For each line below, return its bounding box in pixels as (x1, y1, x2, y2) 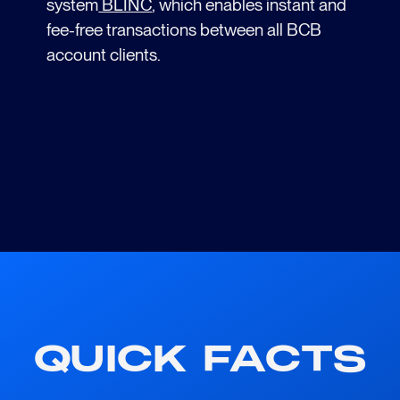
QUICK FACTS (33, 335, 367, 383)
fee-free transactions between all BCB (46, 20, 322, 41)
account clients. (46, 45, 162, 66)
